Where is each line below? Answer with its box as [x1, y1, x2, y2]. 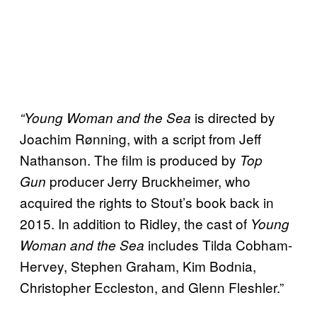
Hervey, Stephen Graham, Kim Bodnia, [20, 255, 256, 275]
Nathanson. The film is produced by [20, 149, 236, 169]
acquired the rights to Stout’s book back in [20, 192, 274, 212]
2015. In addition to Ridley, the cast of [20, 213, 250, 233]
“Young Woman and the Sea [20, 108, 191, 127]
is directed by [191, 107, 275, 127]
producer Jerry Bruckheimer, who [50, 171, 250, 190]
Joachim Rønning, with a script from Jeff [20, 128, 261, 148]
